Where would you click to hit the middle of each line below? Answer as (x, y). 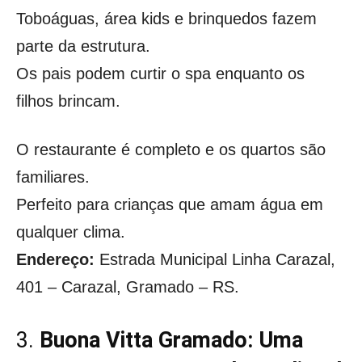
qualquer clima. (71, 232)
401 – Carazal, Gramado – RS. (128, 286)
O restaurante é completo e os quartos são (171, 149)
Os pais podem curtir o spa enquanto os (160, 73)
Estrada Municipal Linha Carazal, (215, 259)
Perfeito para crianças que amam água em (170, 204)
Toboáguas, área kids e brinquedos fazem (166, 18)
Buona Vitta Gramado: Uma (171, 340)
